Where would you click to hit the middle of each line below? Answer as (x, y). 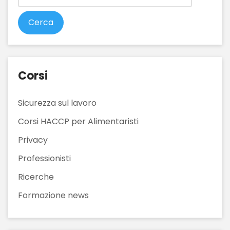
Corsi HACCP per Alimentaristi (78, 121)
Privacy (33, 140)
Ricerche (36, 177)
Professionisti (44, 158)
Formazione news (53, 195)
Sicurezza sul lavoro (57, 103)
